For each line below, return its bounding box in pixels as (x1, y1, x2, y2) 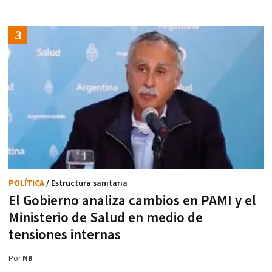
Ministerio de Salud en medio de (8, 209, 203, 228)
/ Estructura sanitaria (46, 178, 127, 189)
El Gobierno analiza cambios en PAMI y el (8, 192, 256, 211)
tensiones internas (8, 226, 121, 245)
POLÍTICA (8, 178, 46, 189)
